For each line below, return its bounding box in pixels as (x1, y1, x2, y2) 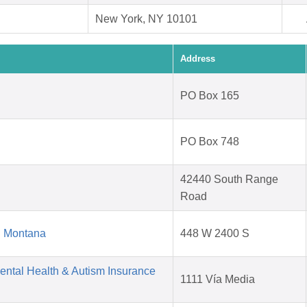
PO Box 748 (180, 136, 239, 148)
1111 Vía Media (180, 273, 255, 286)
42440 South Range (180, 173, 278, 186)
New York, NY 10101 (95, 13, 197, 25)
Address (180, 53, 215, 64)
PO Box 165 (180, 90, 239, 102)
